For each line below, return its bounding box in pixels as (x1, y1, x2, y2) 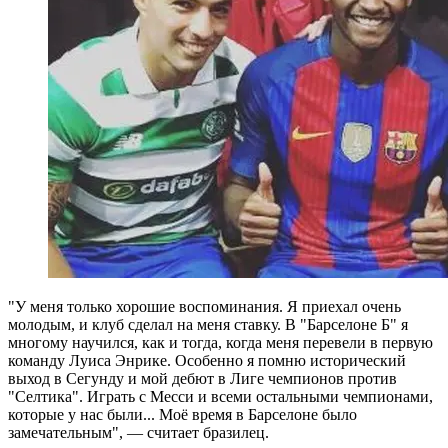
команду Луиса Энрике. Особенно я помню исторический (8, 352, 406, 370)
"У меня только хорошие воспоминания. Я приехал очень (8, 298, 401, 316)
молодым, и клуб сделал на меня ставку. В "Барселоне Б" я (8, 316, 408, 334)
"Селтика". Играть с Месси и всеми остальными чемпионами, (8, 388, 433, 406)
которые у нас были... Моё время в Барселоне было (8, 406, 357, 424)
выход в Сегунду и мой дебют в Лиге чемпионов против (8, 370, 397, 388)
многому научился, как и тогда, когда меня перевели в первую (8, 334, 433, 352)
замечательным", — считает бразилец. (8, 424, 269, 442)
